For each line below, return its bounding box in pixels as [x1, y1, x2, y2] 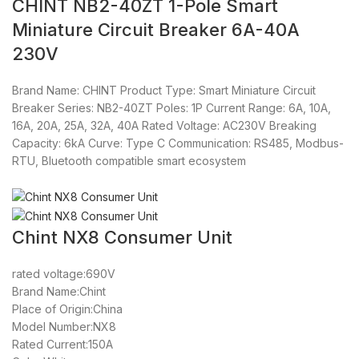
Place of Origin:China [12, 301, 123, 316]
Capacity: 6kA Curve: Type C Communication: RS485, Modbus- [12, 136, 344, 151]
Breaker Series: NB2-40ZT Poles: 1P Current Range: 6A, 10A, [12, 101, 331, 115]
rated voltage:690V [12, 266, 115, 280]
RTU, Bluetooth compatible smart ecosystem [12, 154, 246, 168]
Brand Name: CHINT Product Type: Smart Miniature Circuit [12, 83, 316, 98]
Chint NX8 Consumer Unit [12, 226, 232, 248]
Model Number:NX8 [12, 319, 116, 333]
